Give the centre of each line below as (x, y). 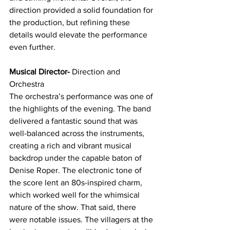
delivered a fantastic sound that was (74, 121)
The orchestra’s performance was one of (82, 96)
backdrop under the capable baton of (76, 158)
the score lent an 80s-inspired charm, (77, 182)
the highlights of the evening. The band (81, 108)
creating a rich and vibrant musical (71, 145)
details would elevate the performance (79, 34)
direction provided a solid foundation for (82, 10)
